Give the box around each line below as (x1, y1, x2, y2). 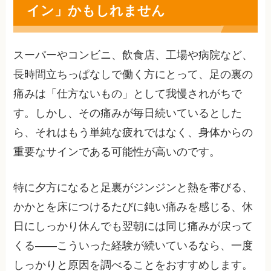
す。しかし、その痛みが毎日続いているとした (13, 107, 243, 120)
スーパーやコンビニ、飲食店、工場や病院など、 (13, 49, 253, 62)
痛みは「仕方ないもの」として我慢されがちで (13, 88, 243, 100)
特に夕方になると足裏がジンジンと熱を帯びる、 (13, 181, 253, 194)
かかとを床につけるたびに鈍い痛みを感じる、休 (13, 201, 253, 214)
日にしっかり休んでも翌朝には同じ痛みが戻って (13, 220, 253, 233)
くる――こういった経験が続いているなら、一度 (13, 240, 253, 252)
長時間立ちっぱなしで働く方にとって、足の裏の (13, 68, 253, 81)
